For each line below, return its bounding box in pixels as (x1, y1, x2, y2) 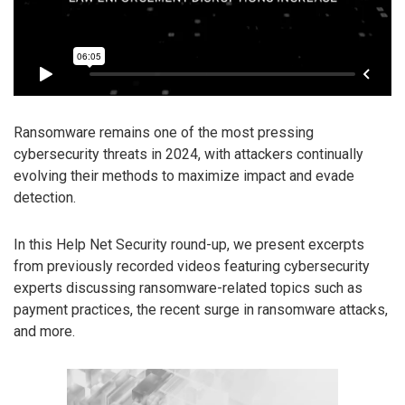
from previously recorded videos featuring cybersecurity (14, 258, 370, 276)
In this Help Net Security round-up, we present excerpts (14, 236, 364, 254)
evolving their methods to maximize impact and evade (14, 166, 354, 184)
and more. (14, 323, 75, 341)
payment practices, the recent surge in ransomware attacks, (14, 301, 388, 319)
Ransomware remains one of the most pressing (14, 123, 314, 141)
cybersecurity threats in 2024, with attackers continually (14, 145, 363, 163)
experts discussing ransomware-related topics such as (14, 279, 363, 297)
